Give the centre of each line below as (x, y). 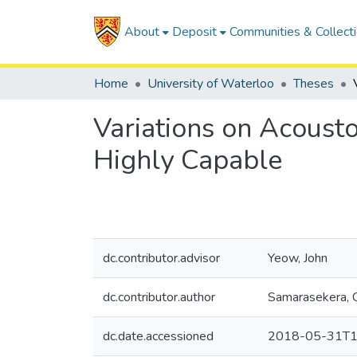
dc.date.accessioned (158, 336)
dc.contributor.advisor (161, 258)
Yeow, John (298, 258)
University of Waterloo (211, 84)
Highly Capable (188, 160)
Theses (314, 84)
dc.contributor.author (159, 297)
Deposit (194, 32)
